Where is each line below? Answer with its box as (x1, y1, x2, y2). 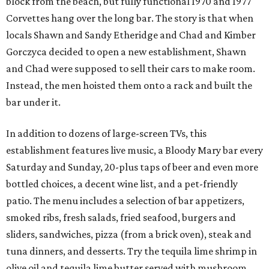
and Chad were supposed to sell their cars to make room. (6, 62, 255, 75)
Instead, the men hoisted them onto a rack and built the (6, 79, 252, 92)
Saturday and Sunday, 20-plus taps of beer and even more (6, 161, 258, 174)
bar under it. (6, 96, 61, 109)
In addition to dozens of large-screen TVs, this (6, 127, 207, 140)
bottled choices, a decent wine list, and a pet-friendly (6, 178, 238, 190)
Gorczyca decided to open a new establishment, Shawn (6, 46, 246, 58)
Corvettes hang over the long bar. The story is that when (6, 12, 253, 25)
